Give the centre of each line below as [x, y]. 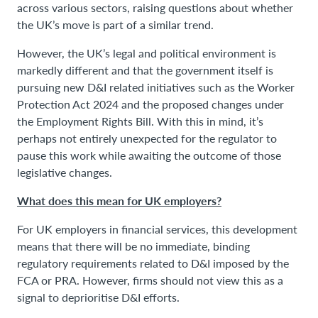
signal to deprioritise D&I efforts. [98, 297]
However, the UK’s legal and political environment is [147, 53]
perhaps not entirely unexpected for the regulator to [147, 138]
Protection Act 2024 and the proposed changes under [150, 104]
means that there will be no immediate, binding [133, 246]
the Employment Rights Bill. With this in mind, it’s [140, 121]
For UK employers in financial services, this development [157, 229]
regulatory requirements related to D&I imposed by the [153, 263]
